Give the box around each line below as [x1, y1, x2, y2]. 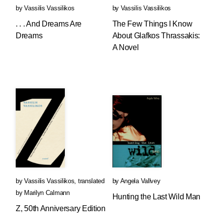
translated [78, 177, 105, 185]
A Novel [112, 43, 139, 52]
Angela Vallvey [120, 177, 161, 185]
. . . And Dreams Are [16, 20, 82, 28]
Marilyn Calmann [24, 189, 70, 196]
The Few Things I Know [112, 20, 192, 28]
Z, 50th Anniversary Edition [16, 204, 106, 213]
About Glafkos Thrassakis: [112, 31, 200, 40]
